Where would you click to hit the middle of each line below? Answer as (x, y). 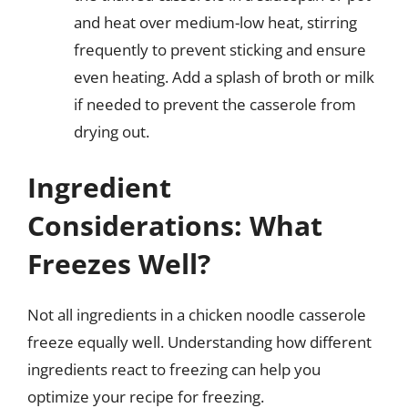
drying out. (112, 131)
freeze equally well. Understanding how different (199, 342)
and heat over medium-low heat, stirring (215, 22)
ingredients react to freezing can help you (174, 369)
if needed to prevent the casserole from (215, 104)
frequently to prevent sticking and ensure (220, 49)
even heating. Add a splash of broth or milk (224, 76)
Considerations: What (175, 225)
